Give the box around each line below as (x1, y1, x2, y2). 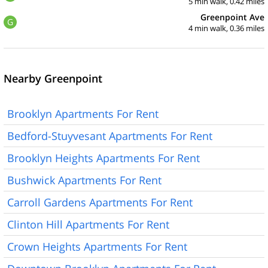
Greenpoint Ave (200, 11, 264, 23)
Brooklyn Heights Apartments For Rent (7, 150, 200, 165)
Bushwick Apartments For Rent (7, 172, 162, 187)
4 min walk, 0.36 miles (188, 22, 264, 33)
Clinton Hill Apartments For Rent (7, 217, 169, 232)
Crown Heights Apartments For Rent (7, 239, 187, 254)
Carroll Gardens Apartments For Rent (7, 194, 193, 209)
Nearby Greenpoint (4, 71, 102, 86)
